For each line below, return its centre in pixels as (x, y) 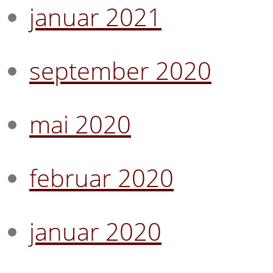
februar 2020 (101, 177)
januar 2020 (95, 231)
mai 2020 (80, 124)
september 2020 (120, 70)
